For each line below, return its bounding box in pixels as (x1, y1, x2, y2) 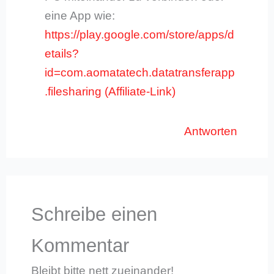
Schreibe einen (31, 203, 157, 225)
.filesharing (45, 85, 102, 98)
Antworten (183, 124, 237, 138)
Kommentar (31, 234, 129, 256)
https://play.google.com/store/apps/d (45, 28, 235, 42)
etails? (45, 47, 80, 61)
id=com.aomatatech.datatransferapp (45, 66, 235, 80)
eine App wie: (45, 9, 116, 23)
